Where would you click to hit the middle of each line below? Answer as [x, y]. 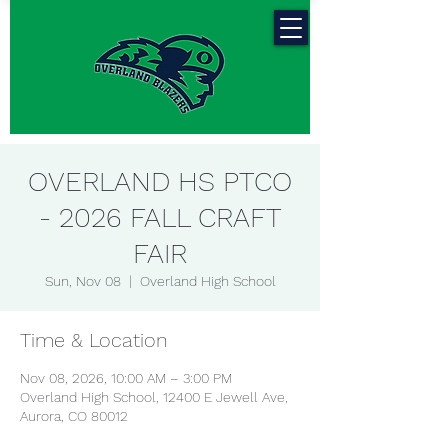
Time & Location [94, 340]
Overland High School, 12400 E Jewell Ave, [154, 397]
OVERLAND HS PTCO [160, 181]
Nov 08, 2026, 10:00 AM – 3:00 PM [126, 378]
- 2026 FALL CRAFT [160, 217]
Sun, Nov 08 [82, 281]
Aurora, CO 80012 [74, 416]
